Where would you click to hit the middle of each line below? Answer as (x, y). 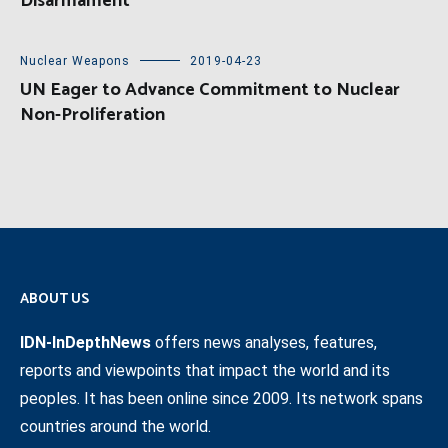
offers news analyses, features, (264, 342)
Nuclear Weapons (75, 60)
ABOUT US (54, 299)
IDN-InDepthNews (85, 342)
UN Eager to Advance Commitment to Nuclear (210, 89)
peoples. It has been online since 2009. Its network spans (221, 398)
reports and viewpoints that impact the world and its (205, 370)
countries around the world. (115, 426)
